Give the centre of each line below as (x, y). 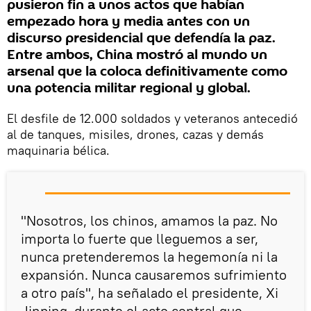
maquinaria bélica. (58, 150)
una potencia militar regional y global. (129, 88)
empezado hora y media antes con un (128, 21)
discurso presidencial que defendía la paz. (141, 38)
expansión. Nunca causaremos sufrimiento (154, 274)
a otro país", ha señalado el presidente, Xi (150, 292)
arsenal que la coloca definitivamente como (147, 71)
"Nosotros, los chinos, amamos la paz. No (149, 220)
